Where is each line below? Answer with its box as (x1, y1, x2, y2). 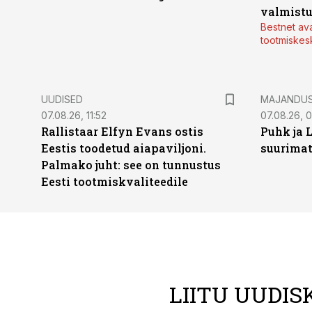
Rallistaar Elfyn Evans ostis (41, 124, 203, 139)
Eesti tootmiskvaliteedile (41, 174, 188, 189)
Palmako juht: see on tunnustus (41, 157, 221, 172)
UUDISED (41, 93, 83, 105)
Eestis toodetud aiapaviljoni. (41, 141, 206, 155)
